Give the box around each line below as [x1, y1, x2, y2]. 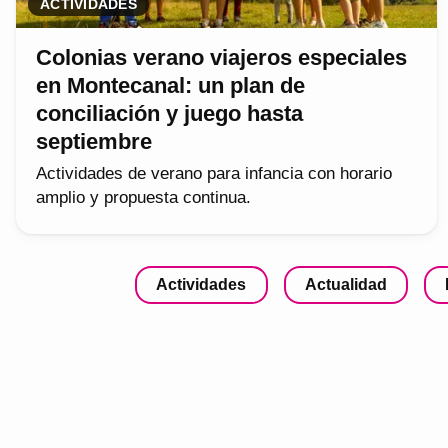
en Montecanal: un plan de [36, 72, 305, 98]
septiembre [36, 128, 152, 154]
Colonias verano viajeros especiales [36, 44, 407, 70]
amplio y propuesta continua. [36, 187, 251, 207]
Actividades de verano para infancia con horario [36, 163, 392, 183]
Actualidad [304, 275, 387, 293]
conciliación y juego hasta [36, 100, 303, 126]
